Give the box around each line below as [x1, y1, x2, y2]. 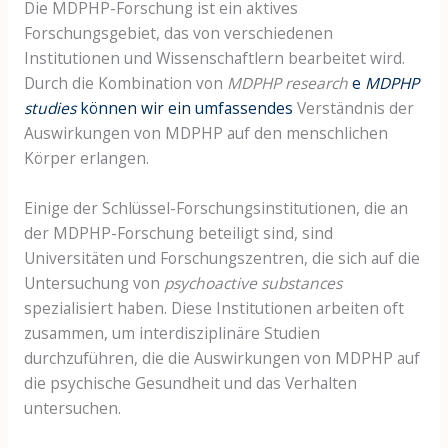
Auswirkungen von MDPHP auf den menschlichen [23, 122, 388, 145]
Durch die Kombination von [23, 72, 227, 95]
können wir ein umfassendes [75, 97, 293, 120]
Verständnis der [292, 97, 414, 120]
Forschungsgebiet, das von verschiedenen [23, 22, 333, 45]
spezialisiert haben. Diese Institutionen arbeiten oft [23, 296, 404, 319]
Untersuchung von [23, 271, 164, 294]
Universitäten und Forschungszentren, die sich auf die [23, 246, 420, 269]
